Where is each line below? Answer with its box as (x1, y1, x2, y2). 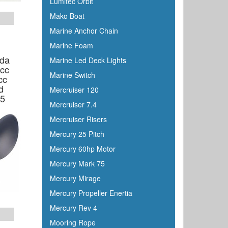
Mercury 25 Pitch (49, 129, 104, 139)
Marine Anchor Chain (49, 25, 118, 36)
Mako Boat (49, 11, 84, 21)
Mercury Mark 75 (49, 158, 105, 168)
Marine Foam (49, 40, 93, 50)
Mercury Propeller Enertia (49, 188, 132, 198)
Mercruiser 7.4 (49, 99, 97, 109)
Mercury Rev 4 (49, 203, 97, 213)
